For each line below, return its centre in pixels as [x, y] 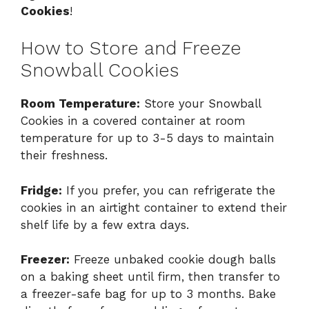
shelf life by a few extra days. [105, 225]
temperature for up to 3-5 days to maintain [148, 138]
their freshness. [64, 156]
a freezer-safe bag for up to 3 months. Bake [148, 294]
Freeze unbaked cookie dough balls [173, 260]
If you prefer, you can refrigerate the [169, 190]
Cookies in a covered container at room [133, 121]
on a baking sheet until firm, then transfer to [150, 277]
